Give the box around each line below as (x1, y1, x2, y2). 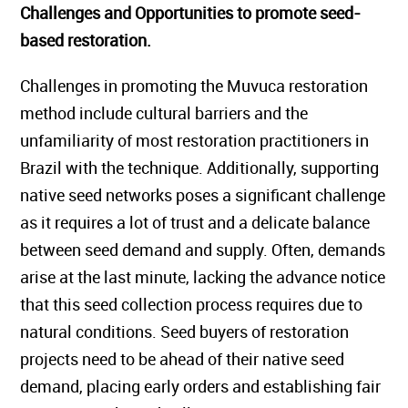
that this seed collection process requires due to (20, 293, 363, 315)
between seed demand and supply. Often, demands (20, 239, 386, 260)
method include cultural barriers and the (20, 102, 309, 124)
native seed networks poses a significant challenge (20, 184, 386, 206)
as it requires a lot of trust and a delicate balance (20, 211, 371, 233)
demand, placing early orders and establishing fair (20, 375, 382, 397)
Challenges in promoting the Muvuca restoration (20, 75, 369, 97)
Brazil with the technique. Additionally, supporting (20, 157, 380, 178)
